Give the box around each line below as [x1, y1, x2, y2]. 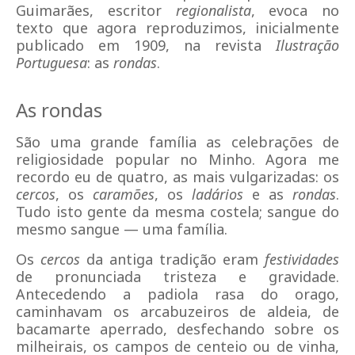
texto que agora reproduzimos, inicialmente [16, 18, 339, 37]
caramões [93, 185, 155, 204]
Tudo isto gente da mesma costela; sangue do [16, 202, 339, 221]
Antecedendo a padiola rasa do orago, [16, 284, 339, 303]
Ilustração [276, 36, 339, 55]
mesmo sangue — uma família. [16, 219, 227, 239]
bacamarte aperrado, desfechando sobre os [16, 319, 339, 338]
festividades [265, 250, 339, 269]
